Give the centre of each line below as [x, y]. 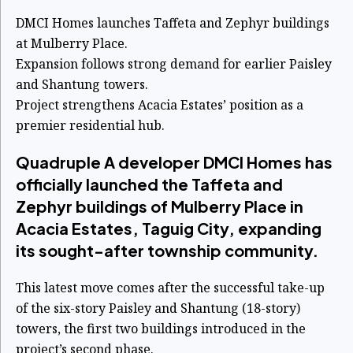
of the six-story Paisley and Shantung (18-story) [158, 308]
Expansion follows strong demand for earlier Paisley [174, 64]
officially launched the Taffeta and [149, 184]
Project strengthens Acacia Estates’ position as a [160, 105]
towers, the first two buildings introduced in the [161, 329]
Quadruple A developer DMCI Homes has [174, 162]
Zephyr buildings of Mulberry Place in [160, 206]
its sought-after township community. [167, 250]
